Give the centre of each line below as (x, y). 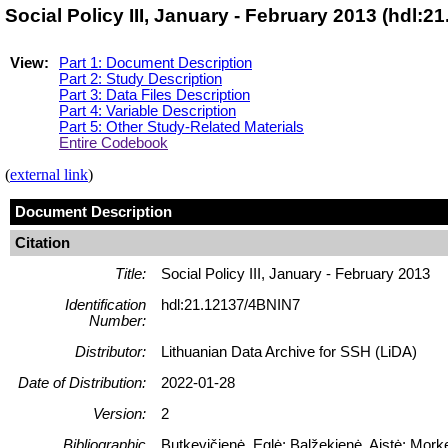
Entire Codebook (113, 142)
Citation (42, 242)
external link (49, 174)
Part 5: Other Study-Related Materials (181, 126)
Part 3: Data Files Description (154, 94)
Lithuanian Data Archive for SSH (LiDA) (289, 351)
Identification (105, 304)
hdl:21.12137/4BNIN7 (230, 304)
